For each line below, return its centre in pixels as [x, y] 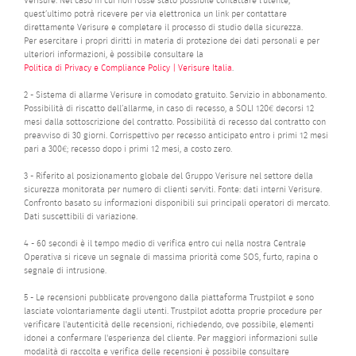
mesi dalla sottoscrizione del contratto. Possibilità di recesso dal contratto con [175, 122]
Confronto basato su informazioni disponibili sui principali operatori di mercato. [177, 203]
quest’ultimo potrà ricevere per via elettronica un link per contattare [155, 14]
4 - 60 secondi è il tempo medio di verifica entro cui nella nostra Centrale [165, 243]
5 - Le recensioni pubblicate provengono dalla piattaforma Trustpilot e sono [169, 297]
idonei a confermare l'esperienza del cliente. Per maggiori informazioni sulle [171, 338]
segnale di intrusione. [65, 270]
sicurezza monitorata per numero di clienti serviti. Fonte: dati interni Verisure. [173, 189]
